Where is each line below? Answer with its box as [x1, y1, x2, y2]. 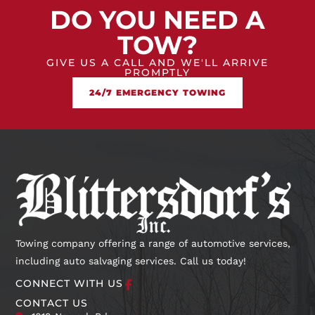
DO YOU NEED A [50, 4, 265, 35]
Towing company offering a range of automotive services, [15, 237, 291, 249]
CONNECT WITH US [15, 276, 124, 290]
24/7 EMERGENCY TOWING [89, 87, 226, 98]
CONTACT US [15, 296, 89, 309]
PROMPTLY [124, 66, 191, 79]
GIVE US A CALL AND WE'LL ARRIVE [46, 56, 269, 69]
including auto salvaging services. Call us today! [15, 255, 247, 266]
